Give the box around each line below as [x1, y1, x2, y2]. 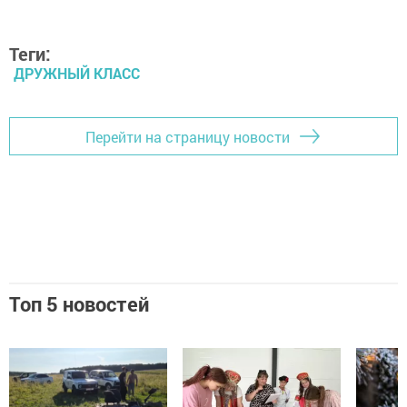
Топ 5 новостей [9, 291, 149, 317]
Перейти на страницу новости [85, 126, 290, 146]
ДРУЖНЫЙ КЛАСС [14, 64, 140, 83]
